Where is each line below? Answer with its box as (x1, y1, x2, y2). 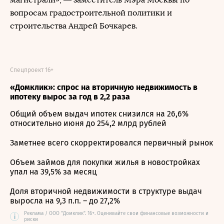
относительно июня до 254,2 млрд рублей (10, 118, 166, 128)
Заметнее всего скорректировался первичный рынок (10, 138, 213, 147)
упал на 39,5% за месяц (10, 167, 96, 176)
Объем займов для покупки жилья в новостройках (10, 157, 200, 167)
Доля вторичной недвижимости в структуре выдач (10, 186, 202, 196)
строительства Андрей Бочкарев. (10, 21, 137, 30)
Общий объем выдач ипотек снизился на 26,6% (10, 109, 188, 118)
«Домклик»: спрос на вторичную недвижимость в (10, 82, 197, 92)
